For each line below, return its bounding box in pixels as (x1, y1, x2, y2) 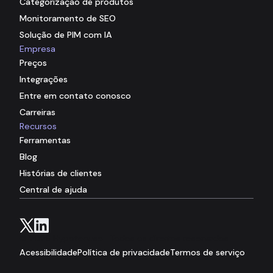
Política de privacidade (77, 246, 170, 258)
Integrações (19, 73, 68, 85)
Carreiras (19, 106, 55, 118)
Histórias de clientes (19, 167, 102, 179)
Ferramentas (19, 134, 71, 146)
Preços (19, 57, 47, 68)
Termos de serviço (170, 246, 245, 258)
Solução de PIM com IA (19, 29, 112, 40)
